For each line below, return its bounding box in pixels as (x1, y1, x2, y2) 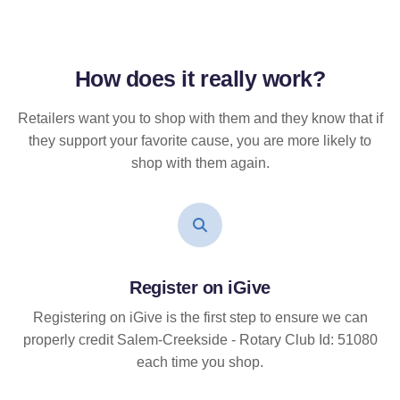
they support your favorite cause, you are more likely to (29, 133, 371, 149)
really (200, 66, 257, 92)
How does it (74, 66, 200, 92)
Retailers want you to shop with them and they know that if (17, 111, 383, 127)
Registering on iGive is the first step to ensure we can (32, 310, 368, 326)
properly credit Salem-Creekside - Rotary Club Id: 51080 (22, 332, 378, 348)
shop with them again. (130, 155, 270, 171)
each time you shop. (137, 354, 263, 371)
